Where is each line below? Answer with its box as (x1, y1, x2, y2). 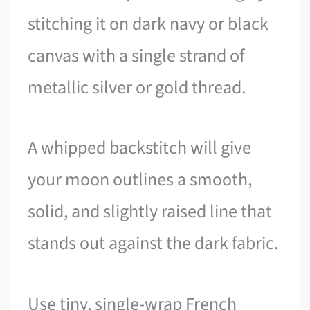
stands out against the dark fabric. (28, 230, 279, 257)
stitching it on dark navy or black (28, 10, 269, 37)
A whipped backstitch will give (28, 135, 252, 161)
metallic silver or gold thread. (28, 74, 246, 100)
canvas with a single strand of (28, 42, 246, 69)
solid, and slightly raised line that (28, 199, 273, 225)
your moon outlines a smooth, (28, 167, 253, 193)
